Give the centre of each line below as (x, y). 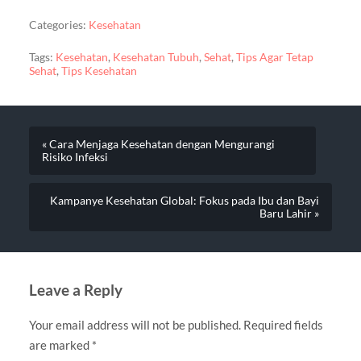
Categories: (57, 25)
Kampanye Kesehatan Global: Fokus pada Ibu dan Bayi (185, 200)
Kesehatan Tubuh (156, 58)
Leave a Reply (75, 290)
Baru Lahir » (290, 213)
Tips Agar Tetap (274, 58)
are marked (60, 345)
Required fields (283, 325)
